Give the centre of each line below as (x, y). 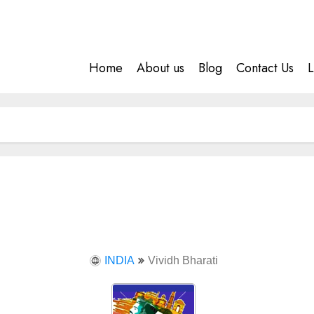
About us (161, 68)
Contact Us (265, 68)
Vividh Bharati (183, 260)
